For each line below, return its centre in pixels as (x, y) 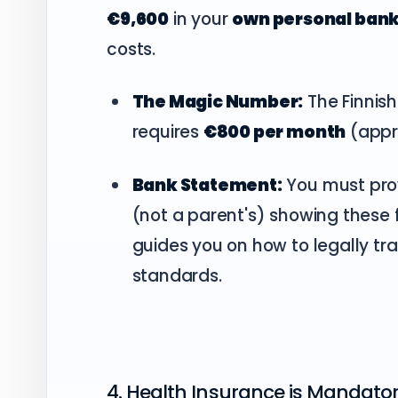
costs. (131, 49)
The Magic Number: (218, 102)
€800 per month (275, 132)
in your (201, 19)
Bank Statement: (207, 185)
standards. (177, 275)
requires (167, 132)
